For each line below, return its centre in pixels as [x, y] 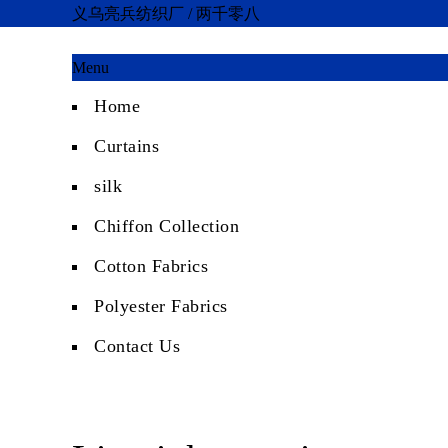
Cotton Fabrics [151, 266]
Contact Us [137, 346]
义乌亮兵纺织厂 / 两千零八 [166, 13]
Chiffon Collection [166, 226]
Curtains [126, 146]
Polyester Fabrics [161, 306]
